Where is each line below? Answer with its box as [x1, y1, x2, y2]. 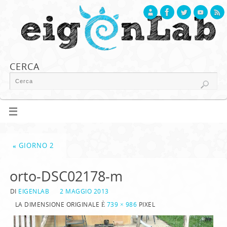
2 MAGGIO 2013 [60, 187, 109, 196]
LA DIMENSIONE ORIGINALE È [15, 200, 107, 209]
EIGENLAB [18, 187, 50, 196]
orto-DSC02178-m [9, 167, 123, 186]
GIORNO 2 [17, 141, 54, 150]
